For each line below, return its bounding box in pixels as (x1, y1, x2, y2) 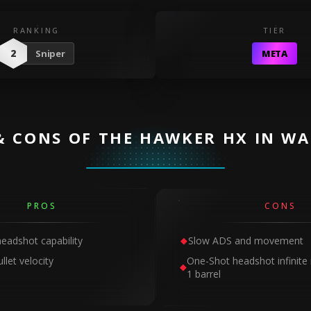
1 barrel (187, 267, 221, 280)
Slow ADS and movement (188, 234, 304, 247)
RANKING (12, 25, 60, 35)
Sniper (35, 47, 65, 60)
